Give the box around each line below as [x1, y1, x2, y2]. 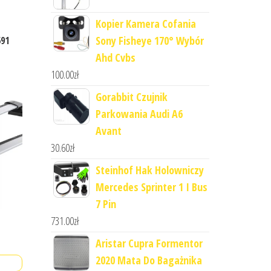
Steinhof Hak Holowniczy [95, 163, 204, 178]
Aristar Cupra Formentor [95, 236, 203, 251]
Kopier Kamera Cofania [95, 16, 196, 31]
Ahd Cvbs [95, 50, 135, 65]
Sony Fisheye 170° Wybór [95, 33, 204, 48]
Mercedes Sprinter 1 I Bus [95, 180, 207, 195]
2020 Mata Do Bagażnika [95, 253, 202, 268]
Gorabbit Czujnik [95, 90, 168, 105]
